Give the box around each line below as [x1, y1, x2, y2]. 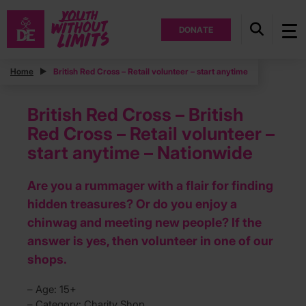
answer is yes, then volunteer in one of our [27, 234, 273, 249]
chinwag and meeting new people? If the [27, 215, 262, 230]
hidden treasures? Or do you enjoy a [27, 197, 237, 212]
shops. [27, 252, 67, 267]
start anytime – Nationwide [27, 142, 253, 164]
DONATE [178, 24, 213, 35]
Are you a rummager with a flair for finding [27, 178, 273, 193]
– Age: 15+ [27, 283, 76, 296]
